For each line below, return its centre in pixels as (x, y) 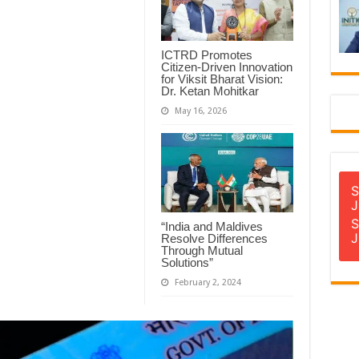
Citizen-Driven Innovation (226, 67)
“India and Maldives (212, 226)
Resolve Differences (214, 238)
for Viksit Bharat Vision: (222, 79)
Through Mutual (202, 250)
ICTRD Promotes (206, 54)
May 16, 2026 (200, 111)
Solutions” (187, 262)
